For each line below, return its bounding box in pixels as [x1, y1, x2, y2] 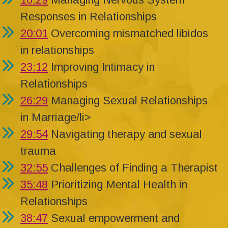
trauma [20, 145, 56, 158]
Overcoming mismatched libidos [48, 27, 208, 40]
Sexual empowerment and [48, 212, 180, 225]
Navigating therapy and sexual [48, 128, 202, 141]
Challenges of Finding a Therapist [48, 161, 218, 175]
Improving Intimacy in [48, 61, 155, 74]
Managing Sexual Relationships [48, 94, 208, 107]
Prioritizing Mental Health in [48, 178, 187, 191]
